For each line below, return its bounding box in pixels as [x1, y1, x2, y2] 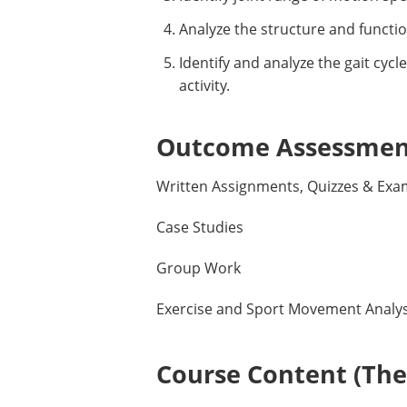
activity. [179, 75, 230, 95]
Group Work [156, 258, 241, 278]
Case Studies [156, 217, 243, 237]
